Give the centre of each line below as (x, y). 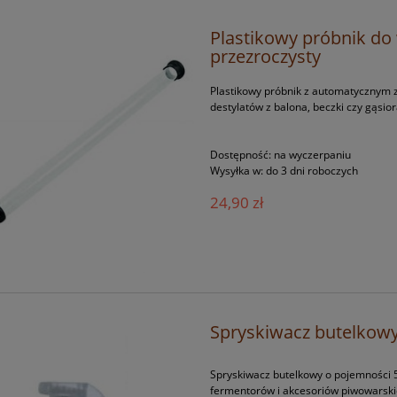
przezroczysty (266, 56)
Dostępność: (241, 155)
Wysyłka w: (237, 171)
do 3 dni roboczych (312, 171)
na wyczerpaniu (313, 155)
